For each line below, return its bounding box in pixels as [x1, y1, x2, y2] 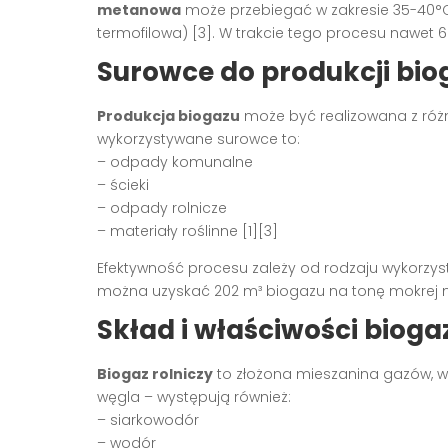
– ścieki [97, 174, 149, 195]
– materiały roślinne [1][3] [97, 220, 278, 241]
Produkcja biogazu [97, 105, 240, 126]
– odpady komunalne [97, 151, 253, 172]
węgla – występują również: [97, 386, 291, 407]
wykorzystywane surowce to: [97, 128, 300, 149]
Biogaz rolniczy [97, 363, 213, 384]
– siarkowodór [97, 409, 199, 430]
